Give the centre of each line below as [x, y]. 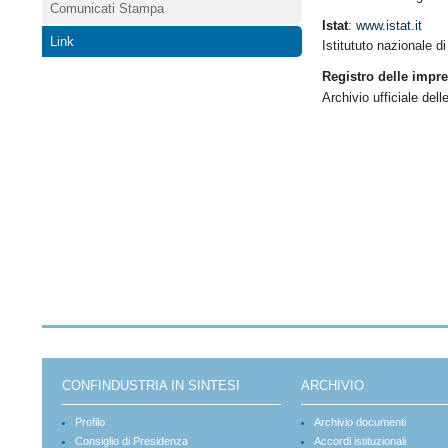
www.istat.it [389, 26]
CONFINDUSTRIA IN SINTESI [151, 385]
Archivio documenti [359, 422]
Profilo [90, 422]
